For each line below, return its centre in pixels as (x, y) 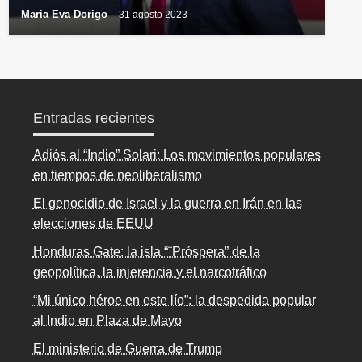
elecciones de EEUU (93, 224)
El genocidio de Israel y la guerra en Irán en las (167, 204)
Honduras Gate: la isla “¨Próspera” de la (146, 252)
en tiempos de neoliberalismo (117, 175)
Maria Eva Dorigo (65, 15)
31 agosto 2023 (153, 14)
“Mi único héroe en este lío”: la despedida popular (174, 301)
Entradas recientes (93, 118)
